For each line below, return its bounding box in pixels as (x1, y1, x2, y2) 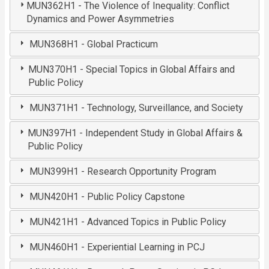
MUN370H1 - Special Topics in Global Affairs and (28, 64, 235, 76)
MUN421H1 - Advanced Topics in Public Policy (29, 216, 227, 228)
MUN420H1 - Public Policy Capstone (29, 191, 186, 203)
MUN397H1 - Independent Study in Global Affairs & (28, 127, 243, 139)
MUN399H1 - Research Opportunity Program (29, 166, 217, 178)
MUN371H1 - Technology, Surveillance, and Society (29, 102, 244, 114)
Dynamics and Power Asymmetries (26, 13, 174, 25)
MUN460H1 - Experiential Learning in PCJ (29, 241, 205, 253)
